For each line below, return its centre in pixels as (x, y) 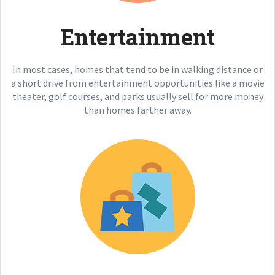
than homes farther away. (137, 110)
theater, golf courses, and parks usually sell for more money (137, 96)
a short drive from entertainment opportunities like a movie (137, 83)
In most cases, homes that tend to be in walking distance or (137, 69)
